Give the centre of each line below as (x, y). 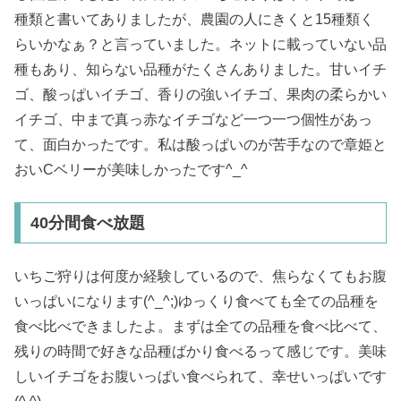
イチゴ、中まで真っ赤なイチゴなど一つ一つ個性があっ (193, 119)
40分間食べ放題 (87, 223)
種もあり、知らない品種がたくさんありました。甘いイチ (200, 69)
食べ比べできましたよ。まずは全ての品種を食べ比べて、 (200, 326)
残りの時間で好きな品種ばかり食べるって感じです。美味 (200, 351)
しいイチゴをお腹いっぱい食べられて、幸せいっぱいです (200, 376)
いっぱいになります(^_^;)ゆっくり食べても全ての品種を (196, 301)
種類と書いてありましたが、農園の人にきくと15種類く (194, 19)
